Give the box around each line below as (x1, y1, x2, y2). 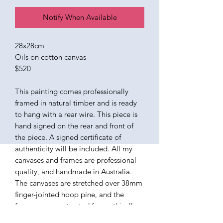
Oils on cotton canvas (15, 52, 86, 62)
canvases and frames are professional (15, 155, 136, 165)
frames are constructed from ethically (15, 201, 136, 211)
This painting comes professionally (15, 87, 128, 97)
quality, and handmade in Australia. (15, 167, 132, 177)
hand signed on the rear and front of (15, 121, 133, 131)
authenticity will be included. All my (15, 144, 132, 154)
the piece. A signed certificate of (15, 132, 121, 142)
